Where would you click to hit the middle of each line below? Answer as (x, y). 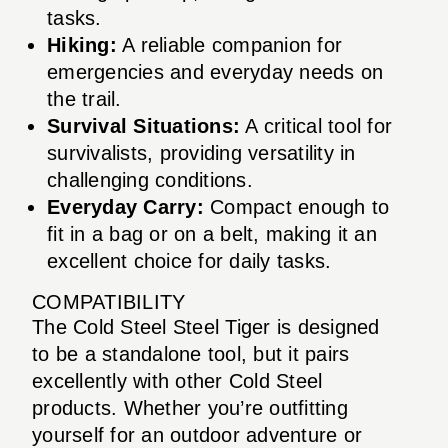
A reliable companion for (229, 44)
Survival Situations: (143, 125)
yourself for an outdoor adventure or (197, 434)
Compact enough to (296, 206)
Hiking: (82, 44)
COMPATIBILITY (109, 301)
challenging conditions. (150, 179)
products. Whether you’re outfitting (190, 407)
